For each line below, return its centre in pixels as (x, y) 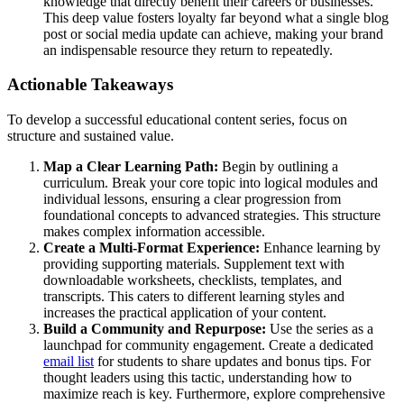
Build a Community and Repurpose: (155, 329)
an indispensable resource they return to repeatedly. (188, 50)
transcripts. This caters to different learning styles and (194, 297)
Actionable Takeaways (90, 85)
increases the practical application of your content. (185, 313)
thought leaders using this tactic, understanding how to (197, 378)
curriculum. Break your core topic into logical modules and (211, 183)
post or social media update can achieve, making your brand (213, 33)
